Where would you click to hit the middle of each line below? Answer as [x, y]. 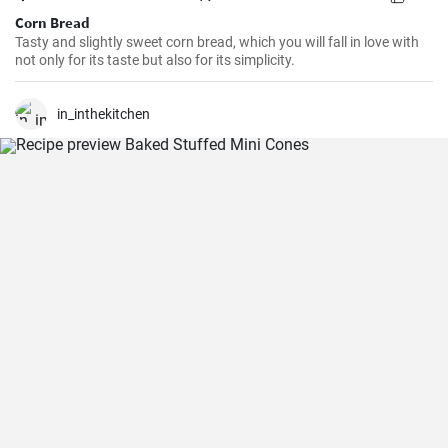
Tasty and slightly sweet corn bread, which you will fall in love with [217, 42]
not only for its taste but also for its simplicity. [155, 60]
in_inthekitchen [103, 114]
